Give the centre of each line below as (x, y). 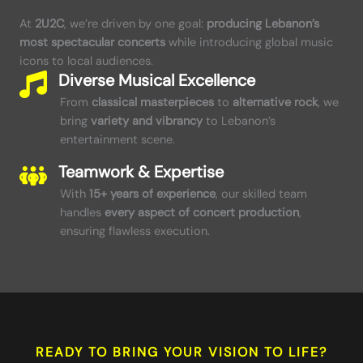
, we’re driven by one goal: (135, 24)
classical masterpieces (153, 103)
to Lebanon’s (239, 122)
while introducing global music (249, 43)
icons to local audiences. (86, 62)
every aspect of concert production (202, 213)
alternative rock (275, 103)
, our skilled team (261, 194)
